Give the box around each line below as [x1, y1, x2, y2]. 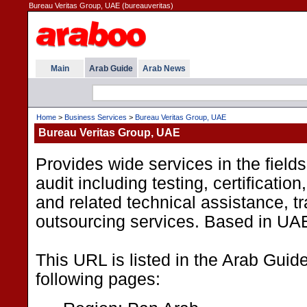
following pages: [36, 270, 160, 288]
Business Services [64, 113, 127, 121]
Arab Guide [89, 64, 133, 73]
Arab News [143, 64, 186, 73]
